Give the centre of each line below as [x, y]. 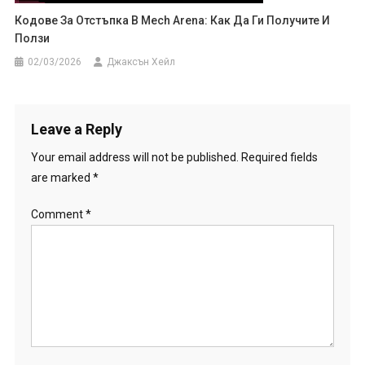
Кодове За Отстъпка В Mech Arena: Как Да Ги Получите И [173, 20]
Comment [58, 214]
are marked [62, 177]
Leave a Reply [76, 129]
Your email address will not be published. [134, 157]
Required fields [279, 157]
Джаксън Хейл [141, 62]
